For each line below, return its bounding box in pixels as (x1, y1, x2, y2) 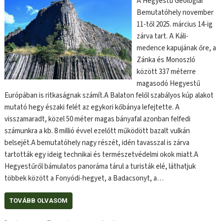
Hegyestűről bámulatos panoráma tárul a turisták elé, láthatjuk (4, 161, 196, 172)
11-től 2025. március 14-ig (136, 19, 213, 30)
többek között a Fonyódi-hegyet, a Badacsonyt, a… (4, 173, 164, 184)
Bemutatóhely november (136, 7, 214, 18)
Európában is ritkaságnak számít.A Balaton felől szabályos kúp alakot (4, 90, 214, 101)
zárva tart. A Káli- (136, 31, 188, 41)
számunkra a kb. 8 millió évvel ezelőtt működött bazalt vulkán (4, 125, 190, 136)
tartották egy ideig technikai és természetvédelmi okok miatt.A (4, 149, 199, 160)
